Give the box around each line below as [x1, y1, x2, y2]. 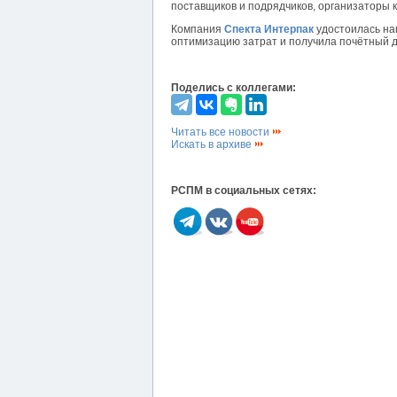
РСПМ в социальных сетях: [171, 184, 316, 198]
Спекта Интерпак [224, 23, 314, 36]
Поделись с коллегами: [171, 82, 296, 95]
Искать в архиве [171, 138, 254, 152]
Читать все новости [171, 126, 272, 139]
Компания [171, 23, 224, 36]
